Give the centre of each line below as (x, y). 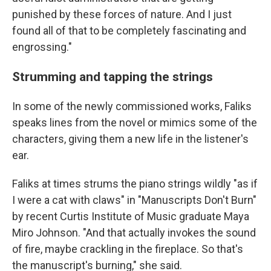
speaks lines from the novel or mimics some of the (135, 122)
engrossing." (42, 47)
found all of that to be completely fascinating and (129, 31)
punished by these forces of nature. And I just (122, 14)
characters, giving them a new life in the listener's (130, 139)
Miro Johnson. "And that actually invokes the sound (134, 233)
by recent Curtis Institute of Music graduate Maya (131, 216)
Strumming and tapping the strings (113, 77)
